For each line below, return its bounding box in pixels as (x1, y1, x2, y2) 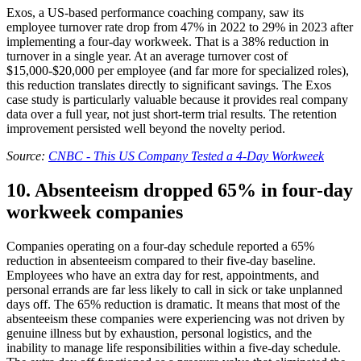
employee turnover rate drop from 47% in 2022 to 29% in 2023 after (6, 20, 353, 35)
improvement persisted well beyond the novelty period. (6, 122, 285, 136)
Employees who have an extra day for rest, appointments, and (6, 268, 319, 283)
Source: (6, 149, 48, 164)
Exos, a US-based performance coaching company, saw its (6, 6, 304, 20)
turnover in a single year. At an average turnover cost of (6, 49, 288, 64)
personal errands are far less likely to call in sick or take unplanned (6, 283, 342, 297)
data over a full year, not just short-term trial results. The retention (6, 107, 337, 122)
